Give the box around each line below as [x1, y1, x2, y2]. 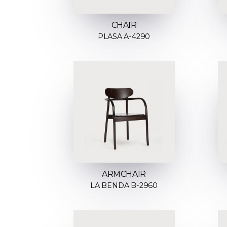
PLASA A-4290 [97, 32, 150, 42]
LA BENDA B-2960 [90, 180, 158, 190]
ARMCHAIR [102, 169, 146, 179]
